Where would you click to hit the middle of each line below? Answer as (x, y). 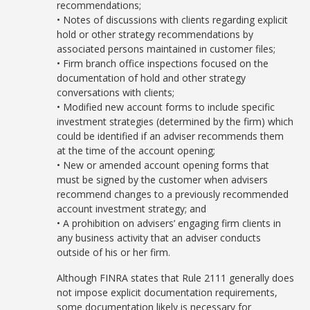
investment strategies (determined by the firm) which (175, 121)
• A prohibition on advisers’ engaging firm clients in (169, 223)
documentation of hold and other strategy (152, 78)
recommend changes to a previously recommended (173, 194)
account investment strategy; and (132, 209)
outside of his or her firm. (114, 252)
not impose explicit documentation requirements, (167, 292)
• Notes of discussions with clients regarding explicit (173, 20)
